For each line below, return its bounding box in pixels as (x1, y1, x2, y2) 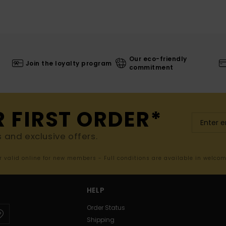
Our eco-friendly (129, 54, 187, 64)
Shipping (86, 215, 115, 224)
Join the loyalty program (25, 59, 112, 68)
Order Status (86, 203, 125, 212)
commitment (129, 63, 174, 72)
